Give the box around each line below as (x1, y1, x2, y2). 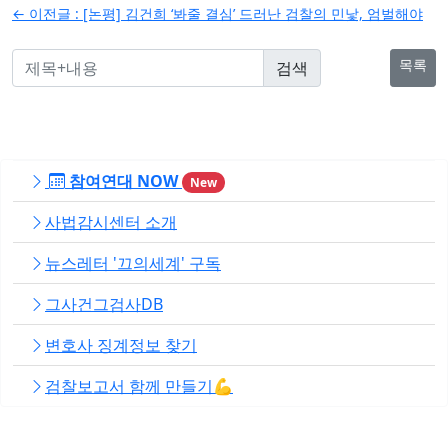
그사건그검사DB (45, 292, 163, 315)
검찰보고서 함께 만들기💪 (45, 374, 233, 397)
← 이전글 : (12, 3, 83, 23)
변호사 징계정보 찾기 (45, 333, 197, 356)
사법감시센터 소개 (45, 210, 177, 233)
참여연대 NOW (65, 169, 182, 192)
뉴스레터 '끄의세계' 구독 (45, 251, 221, 274)
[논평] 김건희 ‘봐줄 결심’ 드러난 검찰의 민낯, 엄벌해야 (83, 3, 423, 23)
